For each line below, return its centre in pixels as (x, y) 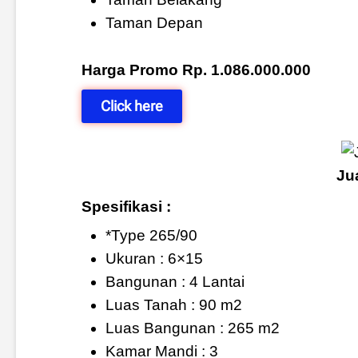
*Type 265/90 (151, 235)
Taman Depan (154, 23)
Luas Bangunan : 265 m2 (192, 328)
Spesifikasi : (126, 206)
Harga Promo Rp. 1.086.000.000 (196, 70)
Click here (131, 106)
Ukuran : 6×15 (154, 258)
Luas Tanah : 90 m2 (173, 304)
